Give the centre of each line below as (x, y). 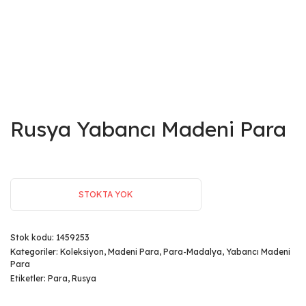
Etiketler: (29, 278)
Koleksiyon (82, 252)
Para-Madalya (193, 252)
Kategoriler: (35, 252)
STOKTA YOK (106, 194)
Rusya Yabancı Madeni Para (148, 129)
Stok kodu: (33, 237)
